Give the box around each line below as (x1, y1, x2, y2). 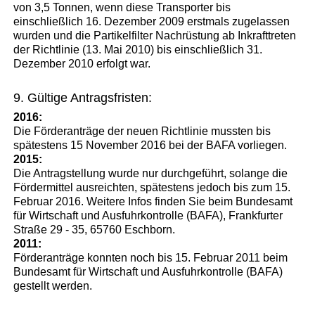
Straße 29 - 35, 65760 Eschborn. (13, 223, 176, 236)
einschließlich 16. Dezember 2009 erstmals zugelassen (13, 15, 290, 27)
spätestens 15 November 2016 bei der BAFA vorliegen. (13, 139, 288, 151)
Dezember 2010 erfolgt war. (13, 57, 151, 70)
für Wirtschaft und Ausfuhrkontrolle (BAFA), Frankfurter (13, 209, 283, 221)
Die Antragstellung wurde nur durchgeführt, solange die (13, 167, 288, 179)
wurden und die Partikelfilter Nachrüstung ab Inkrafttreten (13, 29, 297, 41)
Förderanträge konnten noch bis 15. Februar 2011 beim (13, 251, 288, 264)
